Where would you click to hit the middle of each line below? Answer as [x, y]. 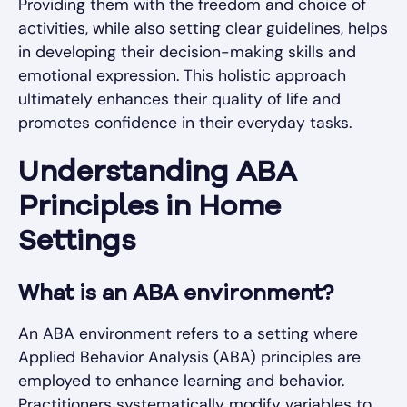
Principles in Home [149, 208]
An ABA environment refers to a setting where [188, 333]
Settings [77, 242]
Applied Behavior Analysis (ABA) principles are [189, 357]
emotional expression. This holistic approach [182, 75]
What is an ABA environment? [176, 294]
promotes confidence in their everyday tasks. [185, 122]
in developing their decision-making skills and [187, 51]
